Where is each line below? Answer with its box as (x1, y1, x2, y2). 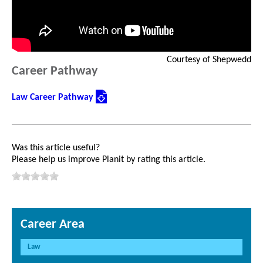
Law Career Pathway (12, 93, 96, 103)
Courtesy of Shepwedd (167, 55, 251, 65)
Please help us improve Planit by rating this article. (12, 155, 205, 165)
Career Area (21, 218, 85, 232)
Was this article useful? (12, 143, 100, 153)
